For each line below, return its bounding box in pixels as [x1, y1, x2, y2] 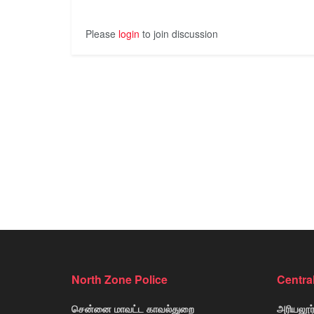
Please [86, 26, 118, 41]
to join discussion [139, 26, 218, 41]
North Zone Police [71, 271, 168, 287]
